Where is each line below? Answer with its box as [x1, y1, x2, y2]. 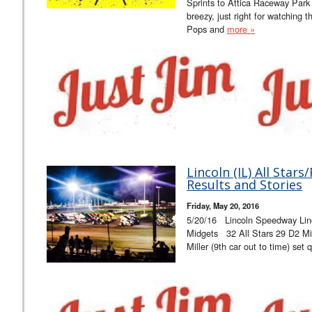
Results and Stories [187, 176, 302, 194]
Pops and [187, 22, 227, 36]
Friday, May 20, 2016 [187, 200, 259, 212]
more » [227, 22, 255, 36]
